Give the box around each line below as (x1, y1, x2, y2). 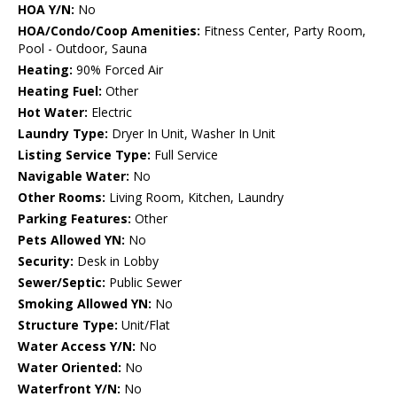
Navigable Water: (18, 167, 129, 185)
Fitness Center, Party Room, (200, 22, 366, 40)
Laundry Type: (18, 125, 108, 143)
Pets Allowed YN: (18, 231, 125, 249)
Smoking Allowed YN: (18, 295, 152, 313)
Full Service (151, 146, 218, 164)
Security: (18, 253, 74, 270)
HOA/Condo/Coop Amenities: (18, 22, 200, 40)
